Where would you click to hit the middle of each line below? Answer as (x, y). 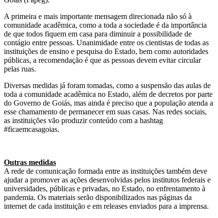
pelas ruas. (20, 69)
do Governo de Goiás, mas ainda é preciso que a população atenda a (109, 103)
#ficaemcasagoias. (32, 129)
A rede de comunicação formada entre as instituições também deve (106, 171)
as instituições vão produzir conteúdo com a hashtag (83, 120)
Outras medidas (30, 162)
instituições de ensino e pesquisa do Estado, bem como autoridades (106, 51)
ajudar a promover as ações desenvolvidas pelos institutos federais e (107, 180)
